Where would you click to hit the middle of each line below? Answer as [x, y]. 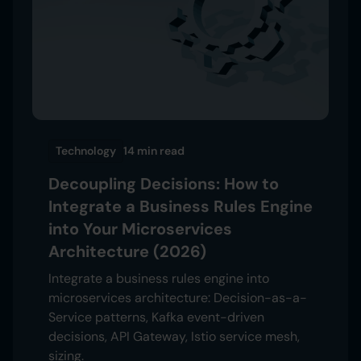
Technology [86, 150]
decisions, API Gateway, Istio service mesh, [174, 336]
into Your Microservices [140, 228]
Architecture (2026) [127, 251]
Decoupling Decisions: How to [164, 183]
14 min [140, 150]
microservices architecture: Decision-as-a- [178, 297]
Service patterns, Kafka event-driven [156, 317]
